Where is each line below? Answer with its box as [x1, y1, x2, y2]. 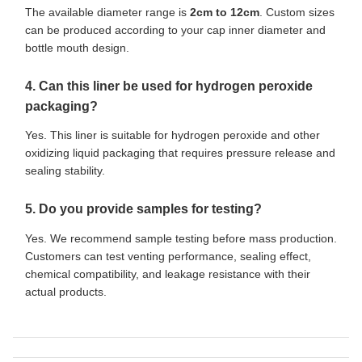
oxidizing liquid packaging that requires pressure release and [25, 146, 335, 160]
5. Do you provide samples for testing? [25, 202, 262, 217]
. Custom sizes [259, 5, 335, 19]
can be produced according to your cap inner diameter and [25, 23, 326, 36]
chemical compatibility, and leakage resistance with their [25, 267, 310, 281]
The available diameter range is [25, 5, 190, 19]
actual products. [25, 285, 107, 299]
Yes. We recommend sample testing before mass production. [25, 232, 337, 246]
